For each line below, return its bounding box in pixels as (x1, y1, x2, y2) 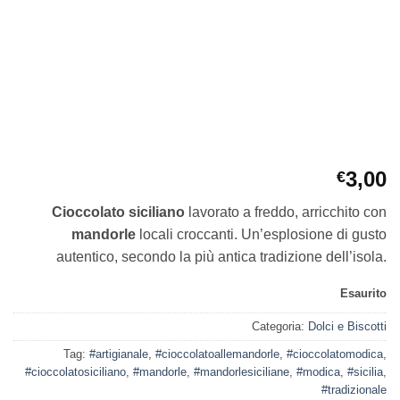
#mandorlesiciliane (194, 364, 289, 379)
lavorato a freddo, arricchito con (185, 204, 387, 220)
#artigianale (89, 346, 148, 361)
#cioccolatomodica (287, 346, 383, 361)
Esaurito (340, 286, 387, 300)
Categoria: (252, 319, 308, 333)
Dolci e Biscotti (308, 319, 387, 333)
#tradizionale (321, 382, 387, 396)
